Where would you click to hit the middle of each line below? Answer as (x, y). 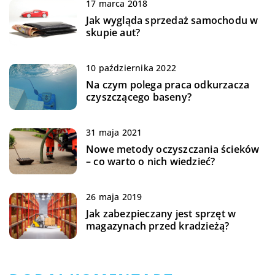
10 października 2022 (131, 68)
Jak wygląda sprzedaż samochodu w (172, 20)
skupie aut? (113, 32)
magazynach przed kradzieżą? (158, 226)
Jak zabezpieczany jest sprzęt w (161, 213)
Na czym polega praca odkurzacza (168, 84)
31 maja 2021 (114, 132)
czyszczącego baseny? (139, 97)
